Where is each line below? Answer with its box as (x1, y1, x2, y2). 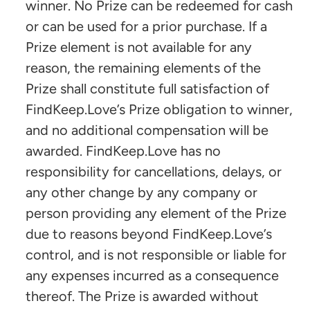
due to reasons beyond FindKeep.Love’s (26, 225, 272, 242)
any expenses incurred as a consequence (26, 266, 279, 284)
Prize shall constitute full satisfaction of (26, 80, 269, 97)
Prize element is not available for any (26, 38, 252, 55)
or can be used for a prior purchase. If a (26, 17, 267, 35)
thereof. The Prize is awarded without (26, 287, 259, 304)
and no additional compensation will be (26, 121, 268, 138)
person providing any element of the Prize (26, 204, 286, 221)
